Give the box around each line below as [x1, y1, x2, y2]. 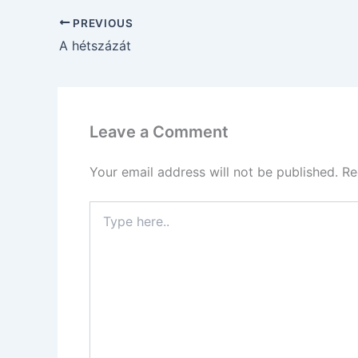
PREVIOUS [70, 16, 133, 30]
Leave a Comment [89, 122, 229, 142]
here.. [89, 217, 118, 232]
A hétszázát [59, 38, 131, 54]
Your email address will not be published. [89, 164, 338, 181]
